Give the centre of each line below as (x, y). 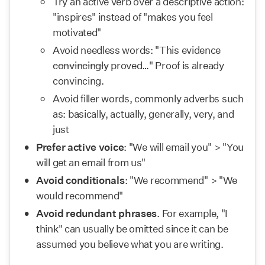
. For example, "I (193, 213)
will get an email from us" (91, 162)
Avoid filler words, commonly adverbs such (148, 98)
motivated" (77, 32)
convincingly (81, 65)
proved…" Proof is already (166, 65)
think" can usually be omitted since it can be (132, 229)
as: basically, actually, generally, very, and (143, 114)
